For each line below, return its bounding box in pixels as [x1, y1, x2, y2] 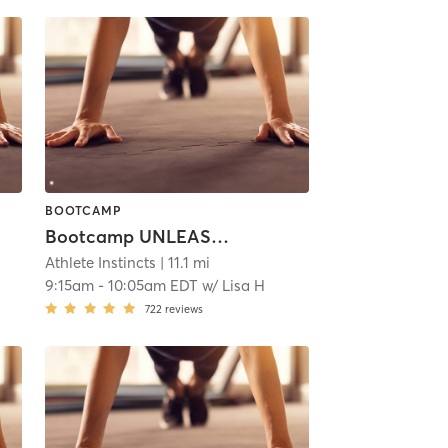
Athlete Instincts [44, 253, 156, 273]
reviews [164, 302, 203, 317]
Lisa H [221, 276, 265, 296]
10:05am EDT [107, 276, 198, 296]
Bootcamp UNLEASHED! [210, 225, 229, 249]
